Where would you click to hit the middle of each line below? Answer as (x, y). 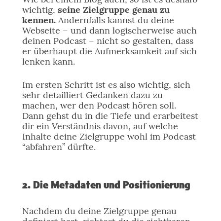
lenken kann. (48, 61)
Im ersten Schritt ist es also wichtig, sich (106, 85)
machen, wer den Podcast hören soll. (99, 105)
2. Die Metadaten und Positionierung (106, 185)
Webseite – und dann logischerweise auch (109, 30)
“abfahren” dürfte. (59, 147)
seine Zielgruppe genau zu (113, 10)
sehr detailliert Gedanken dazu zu (92, 95)
